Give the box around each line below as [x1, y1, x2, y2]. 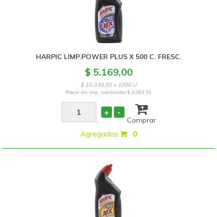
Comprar [126, 116, 156, 124]
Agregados [80, 129, 120, 139]
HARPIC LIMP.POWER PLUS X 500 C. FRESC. [35, 52, 182, 61]
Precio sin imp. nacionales [65, 89, 128, 95]
